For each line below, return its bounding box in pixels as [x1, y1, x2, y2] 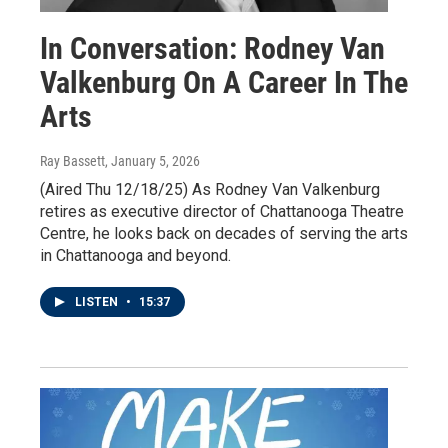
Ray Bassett [40, 152, 105, 169]
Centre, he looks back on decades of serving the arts [40, 223, 408, 243]
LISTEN [75, 294, 121, 309]
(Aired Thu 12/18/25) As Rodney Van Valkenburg [40, 179, 380, 199]
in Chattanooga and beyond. [40, 245, 231, 265]
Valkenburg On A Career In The [40, 64, 408, 100]
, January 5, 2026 [105, 152, 200, 169]
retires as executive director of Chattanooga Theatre [40, 201, 404, 221]
